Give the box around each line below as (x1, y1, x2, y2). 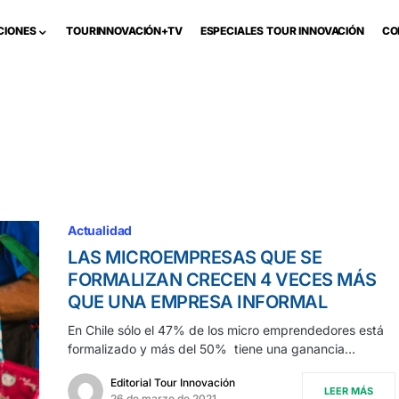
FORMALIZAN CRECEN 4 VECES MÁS (68, 269, 377, 290)
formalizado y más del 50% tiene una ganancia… (68, 341, 355, 356)
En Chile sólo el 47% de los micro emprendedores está (68, 322, 384, 338)
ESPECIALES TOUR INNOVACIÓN (199, 24, 364, 37)
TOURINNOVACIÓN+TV (66, 24, 183, 37)
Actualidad (68, 223, 133, 238)
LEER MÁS (324, 385, 373, 397)
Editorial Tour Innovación (110, 376, 235, 389)
